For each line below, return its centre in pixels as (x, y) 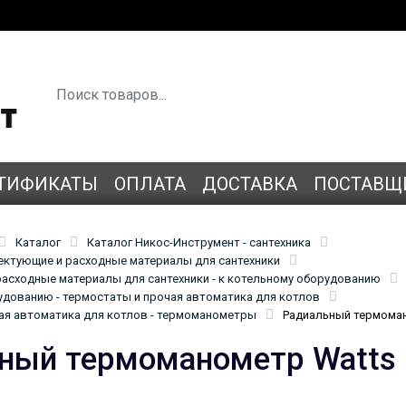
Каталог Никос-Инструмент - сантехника (199, 242)
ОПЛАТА (150, 184)
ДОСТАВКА (250, 184)
